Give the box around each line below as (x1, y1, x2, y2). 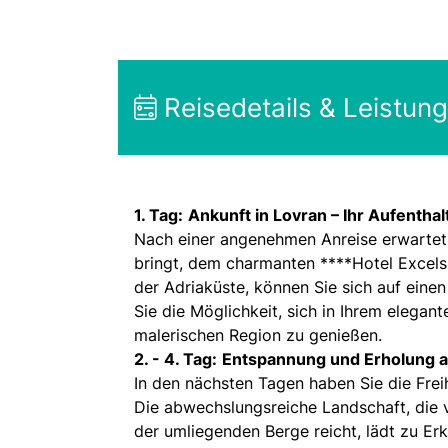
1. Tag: (134, 205, 183, 226)
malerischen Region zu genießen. (134, 325, 387, 346)
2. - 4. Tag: (134, 349, 217, 370)
